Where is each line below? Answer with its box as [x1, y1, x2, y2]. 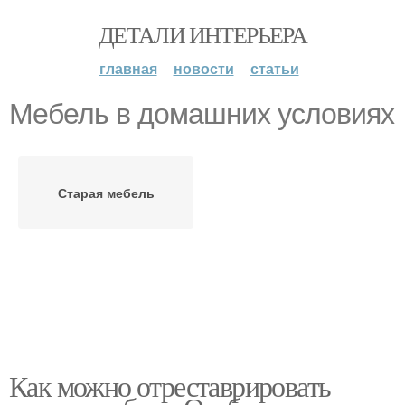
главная [99, 58, 157, 79]
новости [173, 58, 234, 79]
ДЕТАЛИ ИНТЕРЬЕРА [98, 19, 307, 50]
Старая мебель [57, 184, 155, 202]
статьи [250, 58, 299, 79]
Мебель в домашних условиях [9, 98, 394, 130]
